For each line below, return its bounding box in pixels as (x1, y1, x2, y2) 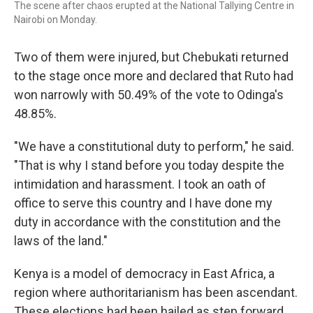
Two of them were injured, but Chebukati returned (14, 50, 289, 64)
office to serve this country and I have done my (14, 196, 272, 210)
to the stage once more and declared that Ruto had (14, 68, 293, 83)
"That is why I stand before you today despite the (14, 158, 284, 173)
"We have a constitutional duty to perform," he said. (14, 139, 294, 154)
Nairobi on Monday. (14, 14, 97, 25)
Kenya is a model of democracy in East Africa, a (14, 266, 275, 281)
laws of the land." (14, 233, 108, 248)
